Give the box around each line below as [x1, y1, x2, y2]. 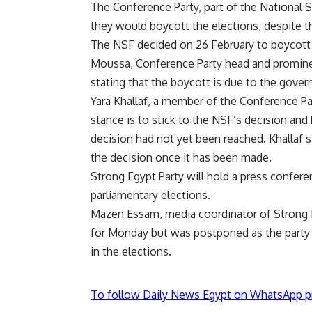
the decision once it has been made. [91, 150, 272, 165]
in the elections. [91, 244, 171, 259]
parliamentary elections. [91, 188, 210, 203]
